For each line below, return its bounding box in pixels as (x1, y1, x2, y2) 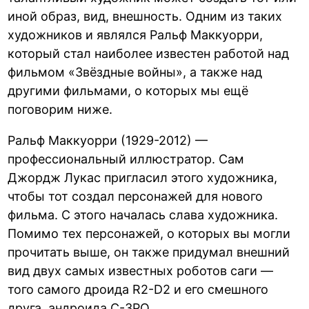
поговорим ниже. (8, 101, 113, 117)
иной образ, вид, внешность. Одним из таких (8, 8, 283, 23)
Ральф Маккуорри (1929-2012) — (8, 132, 208, 148)
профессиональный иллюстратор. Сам (8, 151, 245, 166)
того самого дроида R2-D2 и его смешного (8, 281, 269, 297)
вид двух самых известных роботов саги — (8, 263, 274, 278)
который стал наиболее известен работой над (8, 46, 290, 61)
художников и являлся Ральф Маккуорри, (8, 27, 263, 42)
